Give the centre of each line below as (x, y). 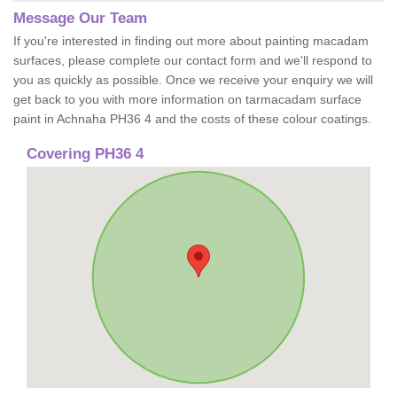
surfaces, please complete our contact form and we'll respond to (193, 60)
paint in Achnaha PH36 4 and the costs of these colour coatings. (192, 119)
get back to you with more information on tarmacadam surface (187, 99)
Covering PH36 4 (85, 154)
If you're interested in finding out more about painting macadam (191, 41)
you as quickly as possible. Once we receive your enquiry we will (193, 80)
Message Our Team (80, 18)
